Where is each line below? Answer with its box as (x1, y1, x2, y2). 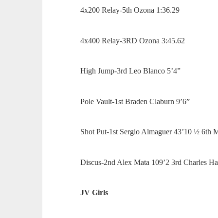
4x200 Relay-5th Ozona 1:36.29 (80, 6, 182, 15)
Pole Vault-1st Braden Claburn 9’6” (80, 97, 192, 106)
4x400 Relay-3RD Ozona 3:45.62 (80, 36, 187, 45)
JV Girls (80, 188, 109, 197)
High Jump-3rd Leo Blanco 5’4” (80, 67, 183, 75)
